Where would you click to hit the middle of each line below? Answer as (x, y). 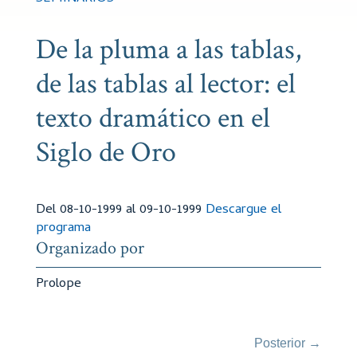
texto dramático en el (153, 118)
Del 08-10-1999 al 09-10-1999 (120, 210)
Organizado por (90, 248)
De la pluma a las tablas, (168, 50)
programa (63, 229)
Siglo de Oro (106, 153)
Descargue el (243, 210)
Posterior (280, 343)
